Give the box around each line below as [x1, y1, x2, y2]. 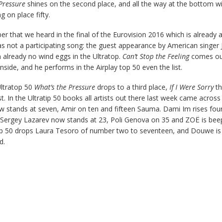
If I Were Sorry [169, 82, 216, 92]
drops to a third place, [97, 82, 169, 92]
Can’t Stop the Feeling [122, 51, 191, 61]
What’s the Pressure [34, 82, 97, 92]
